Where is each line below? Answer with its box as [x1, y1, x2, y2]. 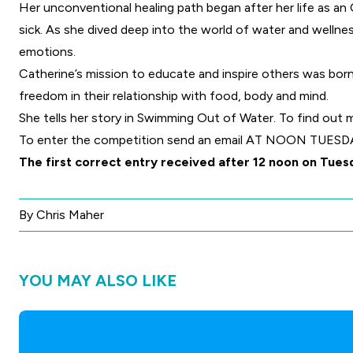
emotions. [19, 44, 76, 60]
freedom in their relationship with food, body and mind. [19, 88, 329, 104]
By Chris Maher [19, 207, 104, 223]
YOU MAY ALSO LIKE [19, 271, 176, 291]
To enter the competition [19, 132, 167, 148]
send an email [167, 132, 243, 148]
